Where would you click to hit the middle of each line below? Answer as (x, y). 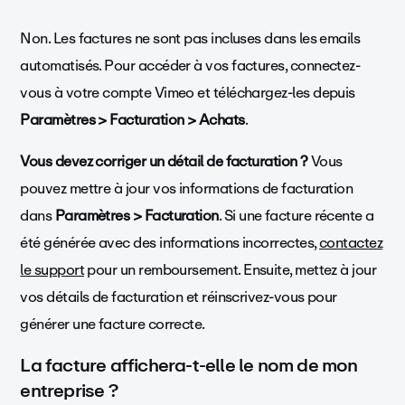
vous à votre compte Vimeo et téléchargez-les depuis (188, 92)
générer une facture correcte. (113, 324)
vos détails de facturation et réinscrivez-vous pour (179, 297)
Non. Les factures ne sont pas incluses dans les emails (190, 38)
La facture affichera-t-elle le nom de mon (189, 364)
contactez (351, 242)
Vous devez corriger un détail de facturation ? (164, 161)
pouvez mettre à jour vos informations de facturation (187, 188)
